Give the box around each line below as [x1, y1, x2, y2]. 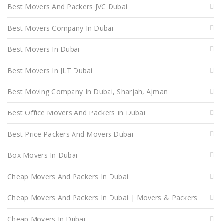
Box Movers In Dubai [7, 150, 78, 160]
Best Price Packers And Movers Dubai [7, 129, 133, 139]
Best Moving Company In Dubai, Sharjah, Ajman [7, 86, 168, 96]
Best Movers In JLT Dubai [7, 65, 93, 75]
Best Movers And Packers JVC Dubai [7, 1, 128, 11]
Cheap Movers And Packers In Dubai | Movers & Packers [7, 192, 198, 202]
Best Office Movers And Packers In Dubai [7, 108, 145, 117]
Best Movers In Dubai [7, 44, 80, 54]
